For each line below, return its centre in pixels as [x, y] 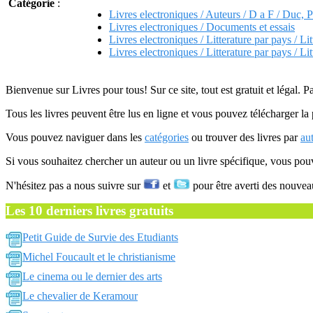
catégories [167, 137]
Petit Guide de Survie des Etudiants [100, 237]
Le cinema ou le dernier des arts [92, 276]
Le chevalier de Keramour [80, 296]
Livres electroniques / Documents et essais [202, 27]
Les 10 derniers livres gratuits [89, 211]
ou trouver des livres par [245, 137]
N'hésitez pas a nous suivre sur [74, 185]
